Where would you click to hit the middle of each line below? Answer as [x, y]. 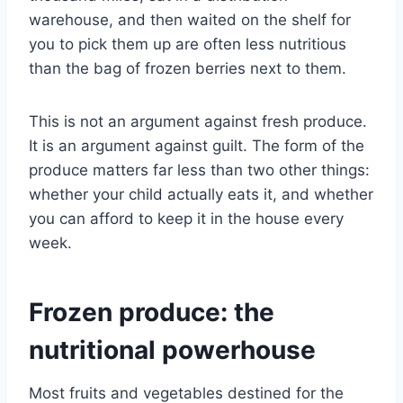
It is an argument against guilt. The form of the [197, 146]
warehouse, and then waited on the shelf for [190, 20]
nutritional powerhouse [172, 350]
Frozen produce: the [152, 313]
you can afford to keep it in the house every [186, 219]
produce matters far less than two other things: [199, 170]
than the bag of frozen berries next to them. [188, 69]
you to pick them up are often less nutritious [188, 45]
